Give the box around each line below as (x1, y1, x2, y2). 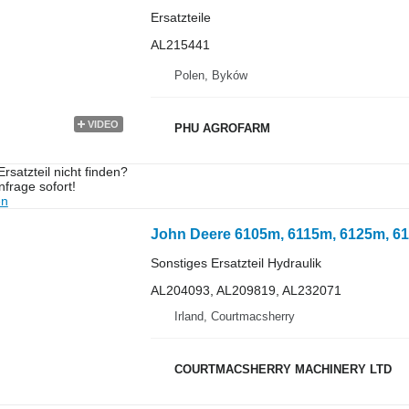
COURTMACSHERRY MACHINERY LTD (173, 362, 392, 376)
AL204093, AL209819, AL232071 (150, 283, 341, 298)
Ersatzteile (150, 9, 211, 25)
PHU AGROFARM (173, 121, 270, 135)
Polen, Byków (173, 68, 247, 82)
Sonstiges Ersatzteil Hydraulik (150, 256, 321, 270)
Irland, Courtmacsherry (173, 309, 295, 323)
